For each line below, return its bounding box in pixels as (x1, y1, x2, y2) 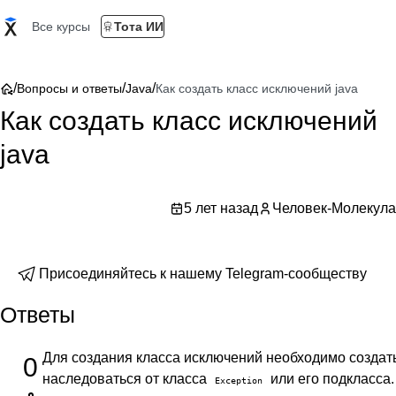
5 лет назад (184, 201, 258, 216)
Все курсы (32, 19, 90, 34)
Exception (215, 375, 263, 385)
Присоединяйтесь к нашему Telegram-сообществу (39, 266, 367, 281)
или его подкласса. (267, 371, 394, 386)
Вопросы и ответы (17, 81, 122, 95)
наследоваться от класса (42, 371, 210, 386)
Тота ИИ (114, 19, 164, 34)
